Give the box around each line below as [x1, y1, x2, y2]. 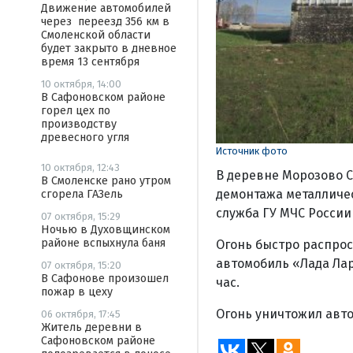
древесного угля [41, 131, 129, 144]
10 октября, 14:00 [41, 78, 121, 90]
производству [41, 117, 117, 131]
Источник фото [215, 144, 288, 157]
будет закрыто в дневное [41, 42, 176, 55]
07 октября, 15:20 [41, 259, 121, 271]
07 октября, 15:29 [41, 210, 121, 222]
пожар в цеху [41, 285, 113, 299]
